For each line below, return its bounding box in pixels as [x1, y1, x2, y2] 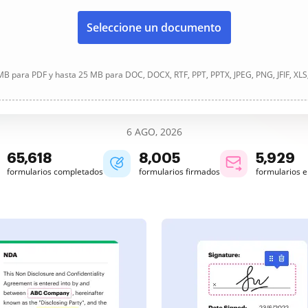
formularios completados [7, 166, 103, 177]
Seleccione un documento [87, 20, 221, 35]
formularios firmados [139, 166, 220, 177]
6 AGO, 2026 [126, 125, 182, 138]
